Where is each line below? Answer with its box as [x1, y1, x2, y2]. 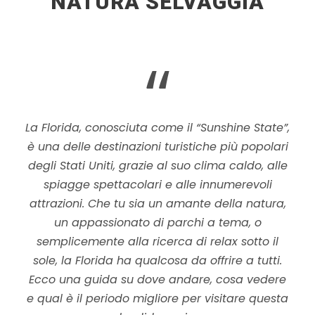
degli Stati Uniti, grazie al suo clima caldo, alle [27, 157, 288, 174]
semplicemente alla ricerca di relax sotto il [37, 233, 278, 250]
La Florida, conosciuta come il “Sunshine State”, [25, 120, 290, 136]
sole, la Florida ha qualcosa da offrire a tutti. [33, 252, 282, 269]
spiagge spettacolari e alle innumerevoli [43, 176, 272, 193]
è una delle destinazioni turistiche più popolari [27, 139, 288, 155]
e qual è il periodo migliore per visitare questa [27, 290, 288, 307]
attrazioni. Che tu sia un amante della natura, [29, 195, 286, 212]
